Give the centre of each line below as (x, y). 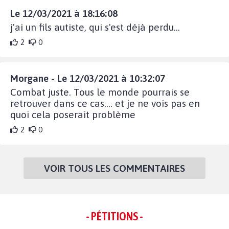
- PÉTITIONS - (114, 216)
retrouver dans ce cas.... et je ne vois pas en (105, 104)
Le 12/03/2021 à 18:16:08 (64, 14)
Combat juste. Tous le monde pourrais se (100, 92)
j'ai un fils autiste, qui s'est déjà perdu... (95, 27)
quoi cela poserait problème (73, 115)
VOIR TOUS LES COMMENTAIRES (114, 168)
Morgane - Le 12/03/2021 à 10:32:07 (88, 78)
